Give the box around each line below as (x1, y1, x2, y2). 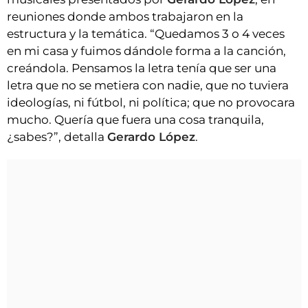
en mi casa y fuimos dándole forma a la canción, (7, 44, 286, 58)
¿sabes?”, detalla (7, 130, 107, 144)
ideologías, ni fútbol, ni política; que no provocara (7, 96, 295, 110)
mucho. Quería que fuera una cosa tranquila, (7, 113, 264, 127)
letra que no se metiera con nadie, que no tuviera (7, 78, 289, 93)
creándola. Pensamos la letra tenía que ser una (7, 61, 276, 76)
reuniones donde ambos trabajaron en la (7, 10, 243, 24)
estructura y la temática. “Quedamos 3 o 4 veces (7, 27, 285, 41)
